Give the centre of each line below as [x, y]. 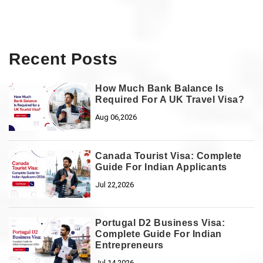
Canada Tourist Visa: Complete [168, 156]
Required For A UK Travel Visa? [170, 100]
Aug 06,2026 [116, 117]
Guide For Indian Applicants [161, 167]
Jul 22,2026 [115, 184]
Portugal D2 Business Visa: [160, 223]
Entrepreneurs [129, 245]
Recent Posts [63, 59]
